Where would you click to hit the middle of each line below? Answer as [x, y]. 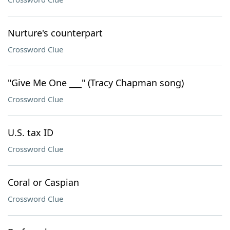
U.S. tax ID [31, 132]
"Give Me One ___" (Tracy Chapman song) [96, 83]
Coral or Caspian [43, 182]
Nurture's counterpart [55, 33]
